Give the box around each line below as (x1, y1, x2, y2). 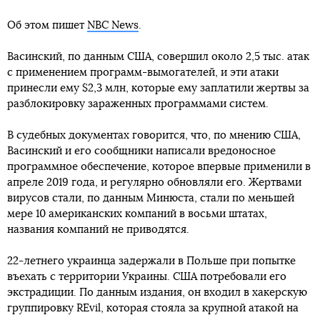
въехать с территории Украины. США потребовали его (7, 271, 286, 282)
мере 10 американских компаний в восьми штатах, (7, 209, 267, 219)
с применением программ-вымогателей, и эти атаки (7, 67, 279, 78)
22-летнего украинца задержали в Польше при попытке (7, 256, 296, 266)
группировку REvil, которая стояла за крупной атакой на (7, 303, 299, 314)
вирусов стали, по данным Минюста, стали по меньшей (7, 193, 294, 204)
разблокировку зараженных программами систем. (7, 99, 269, 109)
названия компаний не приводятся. (7, 224, 189, 235)
